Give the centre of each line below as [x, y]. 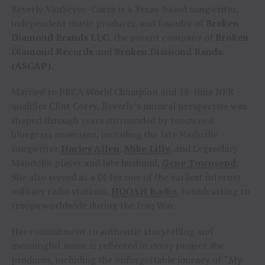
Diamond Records [52, 51]
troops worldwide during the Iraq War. [93, 205]
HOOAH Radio [144, 191]
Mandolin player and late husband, [86, 162]
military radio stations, [61, 191]
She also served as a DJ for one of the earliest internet [126, 177]
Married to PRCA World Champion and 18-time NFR [122, 91]
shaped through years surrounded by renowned [112, 120]
